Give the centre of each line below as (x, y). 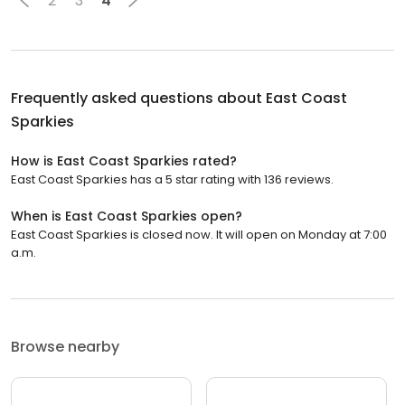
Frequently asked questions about (138, 98)
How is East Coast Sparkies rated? (124, 161)
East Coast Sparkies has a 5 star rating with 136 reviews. (172, 179)
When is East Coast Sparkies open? (127, 216)
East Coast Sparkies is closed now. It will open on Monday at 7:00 (199, 235)
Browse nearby (65, 347)
